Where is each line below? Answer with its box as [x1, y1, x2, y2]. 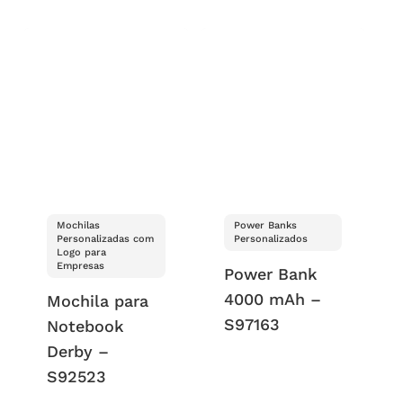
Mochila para [47, 291, 149, 311]
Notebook [47, 317, 125, 336]
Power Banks [233, 219, 297, 232]
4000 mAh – [223, 290, 321, 309]
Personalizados [233, 233, 308, 246]
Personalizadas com [57, 233, 155, 246]
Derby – [47, 342, 110, 362]
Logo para [57, 246, 107, 259]
